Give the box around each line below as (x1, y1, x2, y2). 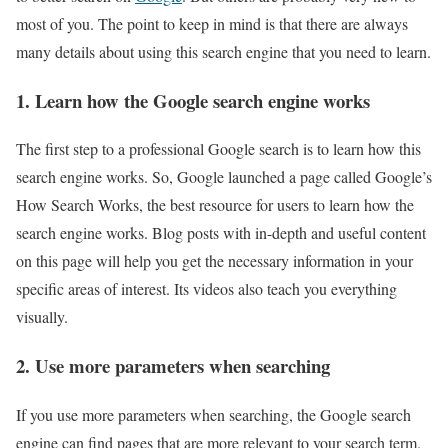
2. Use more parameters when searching (16, 351, 330, 379)
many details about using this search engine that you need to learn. (16, 40, 431, 62)
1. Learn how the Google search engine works (16, 86, 370, 114)
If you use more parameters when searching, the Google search (16, 403, 411, 425)
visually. (16, 306, 68, 328)
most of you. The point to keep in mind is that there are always (16, 12, 408, 34)
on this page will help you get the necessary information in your (16, 250, 413, 272)
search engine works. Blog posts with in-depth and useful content (16, 222, 426, 244)
